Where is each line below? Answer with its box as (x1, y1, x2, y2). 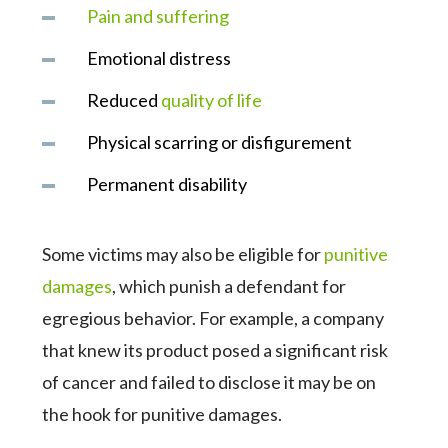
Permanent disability (87, 173, 248, 195)
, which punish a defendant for (112, 275, 347, 297)
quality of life (161, 89, 263, 111)
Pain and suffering (87, 5, 230, 27)
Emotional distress (87, 47, 232, 69)
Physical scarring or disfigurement (87, 131, 353, 153)
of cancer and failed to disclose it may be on (42, 371, 377, 393)
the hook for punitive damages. (42, 403, 283, 425)
